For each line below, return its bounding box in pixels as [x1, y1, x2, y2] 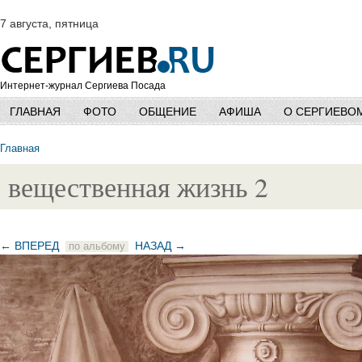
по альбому [65, 241, 128, 253]
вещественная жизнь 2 [8, 169, 268, 205]
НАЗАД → [135, 239, 186, 253]
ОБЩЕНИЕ [139, 105, 196, 118]
